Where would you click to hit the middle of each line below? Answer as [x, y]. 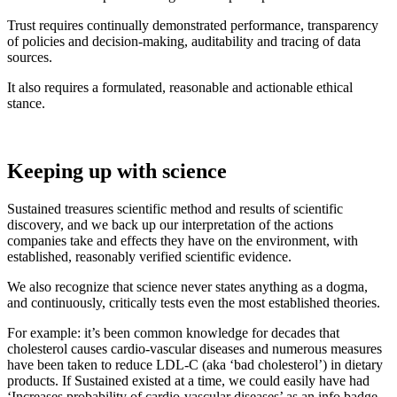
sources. [30, 57]
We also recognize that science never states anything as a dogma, [187, 286]
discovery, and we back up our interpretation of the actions [170, 224]
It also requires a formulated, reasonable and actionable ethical [180, 87]
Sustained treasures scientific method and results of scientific [175, 208]
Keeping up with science [117, 171]
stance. [26, 103]
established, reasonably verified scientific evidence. [149, 256]
